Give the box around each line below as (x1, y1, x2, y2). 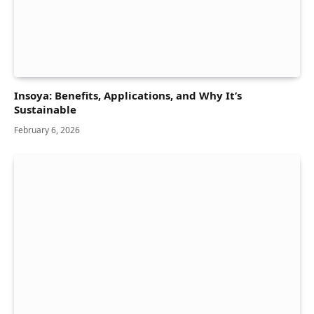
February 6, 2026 (14, 124, 80, 137)
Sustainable (14, 102, 76, 117)
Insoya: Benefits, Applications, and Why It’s (14, 88, 242, 103)
